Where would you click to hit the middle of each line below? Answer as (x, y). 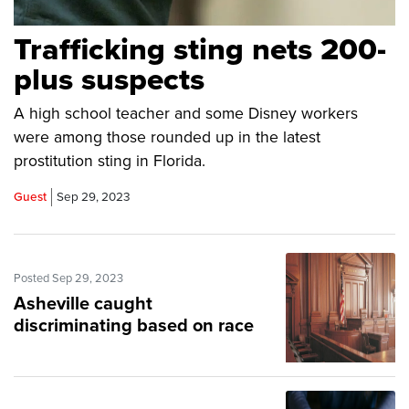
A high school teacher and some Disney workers (186, 114)
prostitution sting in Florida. (110, 162)
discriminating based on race (134, 326)
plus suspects (109, 80)
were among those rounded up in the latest (167, 138)
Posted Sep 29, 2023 (68, 279)
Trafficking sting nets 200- (200, 50)
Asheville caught (83, 304)
